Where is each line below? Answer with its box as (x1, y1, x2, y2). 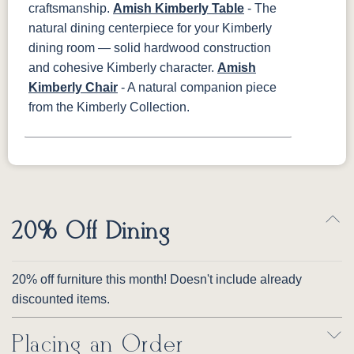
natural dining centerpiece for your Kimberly (28, 21, 272, 36)
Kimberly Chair (28, 81, 118, 95)
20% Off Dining (12, 218, 171, 247)
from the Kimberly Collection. (28, 100, 190, 115)
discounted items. (12, 292, 110, 307)
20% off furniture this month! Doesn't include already (12, 273, 302, 287)
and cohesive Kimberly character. (28, 61, 214, 75)
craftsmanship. (28, 2, 110, 16)
